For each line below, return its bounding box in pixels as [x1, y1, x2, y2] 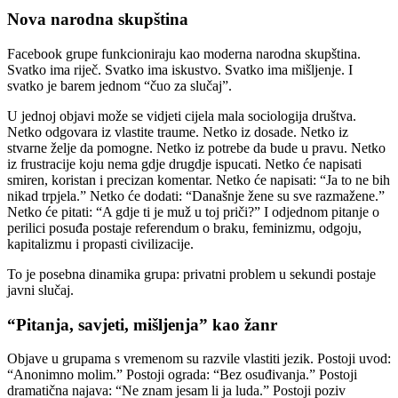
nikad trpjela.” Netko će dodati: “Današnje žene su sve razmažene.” [7, 187, 385, 203]
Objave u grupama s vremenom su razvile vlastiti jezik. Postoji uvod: [7, 351, 391, 367]
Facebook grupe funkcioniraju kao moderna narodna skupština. [7, 45, 361, 61]
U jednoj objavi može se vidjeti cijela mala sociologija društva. [7, 107, 356, 123]
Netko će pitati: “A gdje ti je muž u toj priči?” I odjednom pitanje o [7, 203, 379, 219]
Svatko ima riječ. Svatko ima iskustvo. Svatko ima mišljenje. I [7, 61, 353, 77]
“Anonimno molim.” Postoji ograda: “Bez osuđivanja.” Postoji [7, 367, 357, 383]
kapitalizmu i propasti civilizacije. [7, 235, 194, 251]
